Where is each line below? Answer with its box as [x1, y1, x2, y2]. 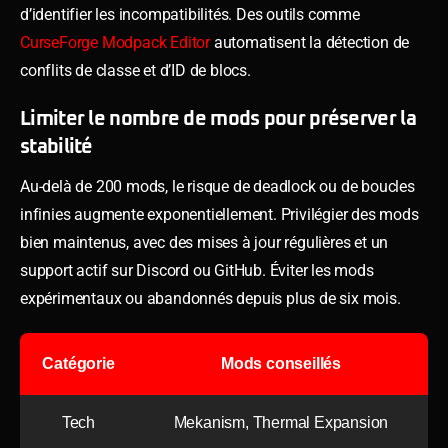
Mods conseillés [221, 354, 341, 372]
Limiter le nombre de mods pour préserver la [20, 108, 416, 129]
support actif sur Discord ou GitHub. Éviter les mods [20, 260, 374, 280]
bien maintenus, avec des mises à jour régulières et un [20, 232, 389, 252]
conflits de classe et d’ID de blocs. [20, 60, 251, 80]
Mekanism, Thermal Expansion [173, 413, 389, 431]
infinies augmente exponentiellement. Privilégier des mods [20, 204, 419, 224]
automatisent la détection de [210, 32, 410, 52]
